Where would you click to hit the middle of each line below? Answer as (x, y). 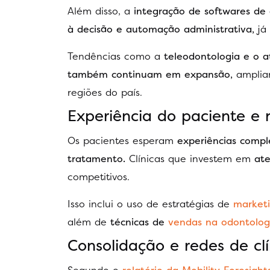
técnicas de (137, 221)
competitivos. (99, 177)
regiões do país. (105, 92)
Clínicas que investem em (190, 159)
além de (89, 221)
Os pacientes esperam (122, 141)
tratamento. (96, 159)
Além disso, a (101, 11)
